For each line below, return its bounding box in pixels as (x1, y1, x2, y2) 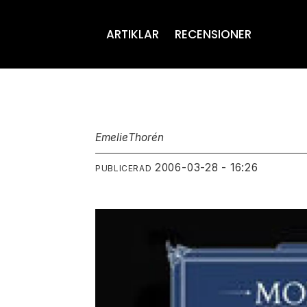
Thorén (128, 130, 164, 144)
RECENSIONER (174, 26, 251, 42)
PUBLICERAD (95, 162, 152, 173)
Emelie (95, 130, 129, 144)
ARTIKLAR (106, 26, 160, 42)
